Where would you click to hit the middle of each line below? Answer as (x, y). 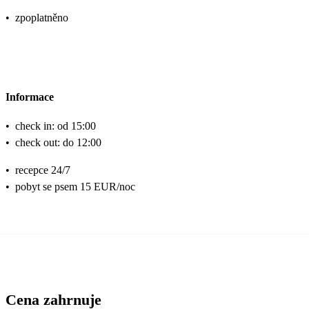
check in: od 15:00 (56, 126)
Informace (30, 97)
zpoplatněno (42, 18)
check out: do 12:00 (58, 142)
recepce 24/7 (43, 170)
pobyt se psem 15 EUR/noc (75, 186)
